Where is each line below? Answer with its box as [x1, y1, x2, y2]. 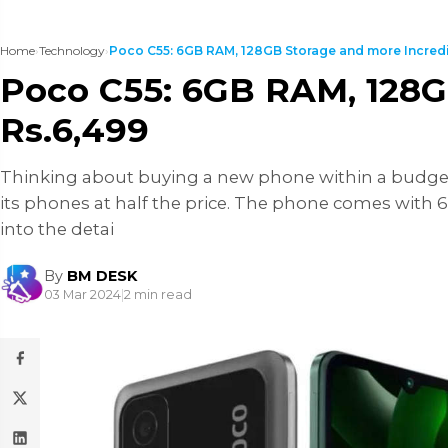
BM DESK [67, 266, 137, 285]
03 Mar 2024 [44, 286, 121, 302]
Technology [39, 43, 105, 58]
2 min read [124, 286, 192, 302]
